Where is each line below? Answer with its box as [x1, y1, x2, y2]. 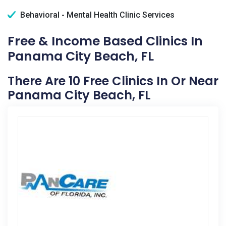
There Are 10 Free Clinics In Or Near [8, 73, 218, 89]
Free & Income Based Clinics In [8, 32, 203, 50]
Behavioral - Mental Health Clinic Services [18, 10, 175, 20]
